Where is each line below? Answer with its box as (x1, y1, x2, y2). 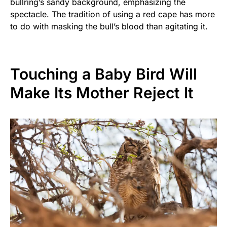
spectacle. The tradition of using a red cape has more (10, 9, 215, 20)
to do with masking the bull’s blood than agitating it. (10, 21, 208, 32)
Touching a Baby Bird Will (10, 65, 197, 84)
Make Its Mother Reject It (10, 84, 194, 102)
